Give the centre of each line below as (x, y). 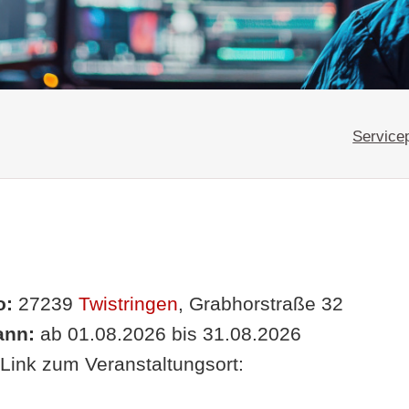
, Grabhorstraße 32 (260, 304)
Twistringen (128, 304)
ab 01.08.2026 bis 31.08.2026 (168, 334)
